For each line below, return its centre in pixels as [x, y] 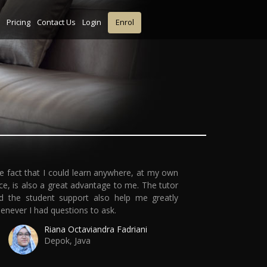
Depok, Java [67, 240]
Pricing [18, 22]
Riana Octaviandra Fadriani [95, 229]
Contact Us [56, 22]
